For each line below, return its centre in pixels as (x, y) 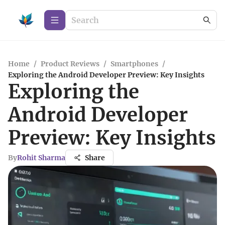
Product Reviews (70, 64)
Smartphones (134, 64)
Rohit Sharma (41, 158)
